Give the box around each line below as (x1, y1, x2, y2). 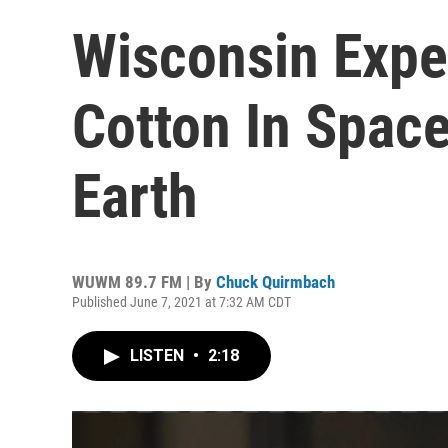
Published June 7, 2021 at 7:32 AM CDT (72, 294, 291, 310)
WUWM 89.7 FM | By (72, 272, 216, 292)
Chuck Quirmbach (216, 272, 335, 292)
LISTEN (130, 346, 188, 365)
